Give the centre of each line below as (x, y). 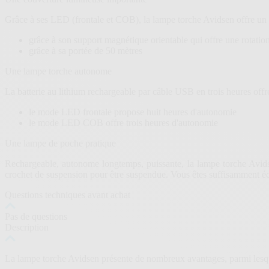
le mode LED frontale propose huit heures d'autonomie (134, 112)
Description (27, 228)
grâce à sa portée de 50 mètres (86, 51)
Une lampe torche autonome (58, 71)
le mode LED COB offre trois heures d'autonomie (123, 123)
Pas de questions (36, 217)
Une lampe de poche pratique (60, 144)
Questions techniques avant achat (68, 195)
